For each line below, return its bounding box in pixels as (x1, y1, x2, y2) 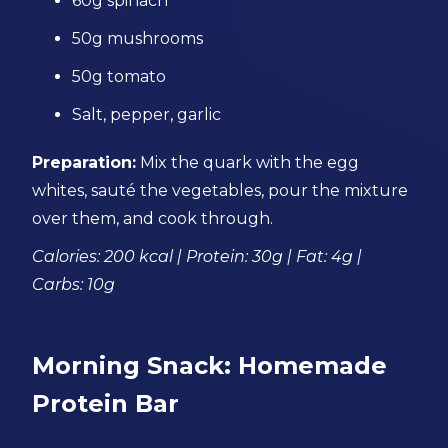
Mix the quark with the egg (136, 153, 360, 172)
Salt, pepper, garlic (72, 105, 222, 124)
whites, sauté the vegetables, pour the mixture (32, 181, 409, 200)
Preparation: (32, 153, 137, 172)
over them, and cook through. (32, 209, 274, 228)
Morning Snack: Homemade (32, 351, 388, 380)
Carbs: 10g (32, 275, 116, 294)
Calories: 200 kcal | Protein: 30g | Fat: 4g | (32, 247, 363, 266)
